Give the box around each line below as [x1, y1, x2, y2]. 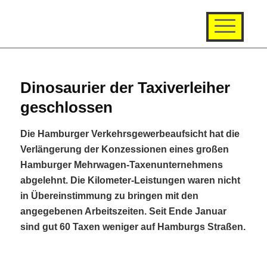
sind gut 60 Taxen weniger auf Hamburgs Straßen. [20, 222, 246, 232]
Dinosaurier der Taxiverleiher [20, 79, 230, 97]
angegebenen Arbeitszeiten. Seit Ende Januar [20, 206, 226, 216]
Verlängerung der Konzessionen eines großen [20, 144, 229, 154]
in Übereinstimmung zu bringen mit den [20, 191, 198, 201]
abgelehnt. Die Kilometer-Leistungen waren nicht [20, 175, 240, 185]
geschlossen [20, 98, 113, 116]
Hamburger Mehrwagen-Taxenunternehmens [20, 160, 223, 170]
